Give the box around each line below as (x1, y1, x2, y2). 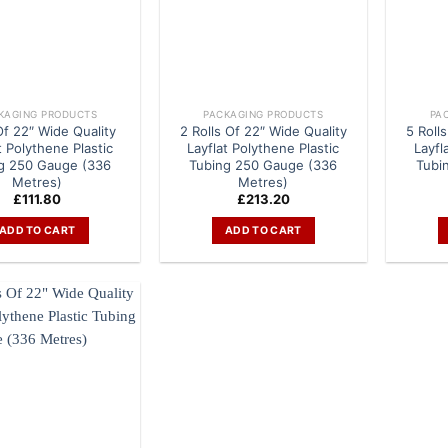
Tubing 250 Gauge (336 (189, 156, 338, 173)
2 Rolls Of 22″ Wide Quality (179, 122, 347, 139)
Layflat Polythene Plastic (187, 139, 340, 156)
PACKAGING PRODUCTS (203, 108, 324, 121)
